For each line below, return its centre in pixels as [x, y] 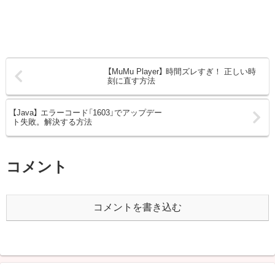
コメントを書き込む [137, 207]
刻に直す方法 [132, 81]
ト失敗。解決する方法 [52, 122]
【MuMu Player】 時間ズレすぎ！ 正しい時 [182, 72]
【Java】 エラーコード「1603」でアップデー [87, 113]
